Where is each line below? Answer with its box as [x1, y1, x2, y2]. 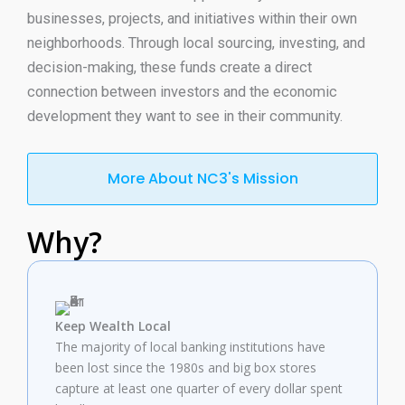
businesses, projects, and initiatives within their [27, 10, 331, 28]
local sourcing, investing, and [179, 34, 365, 52]
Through [128, 34, 179, 52]
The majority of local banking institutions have [55, 337, 325, 355]
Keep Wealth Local [55, 316, 171, 334]
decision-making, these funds [27, 59, 220, 77]
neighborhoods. [27, 34, 128, 52]
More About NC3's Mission [107, 167, 298, 189]
